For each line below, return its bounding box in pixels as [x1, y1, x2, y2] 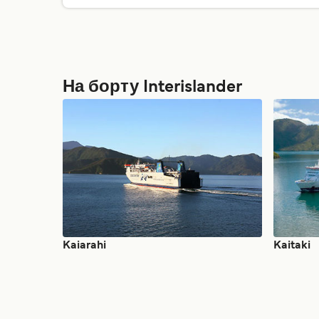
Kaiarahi [63, 241, 106, 251]
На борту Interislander [63, 80, 242, 95]
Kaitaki [273, 241, 310, 251]
